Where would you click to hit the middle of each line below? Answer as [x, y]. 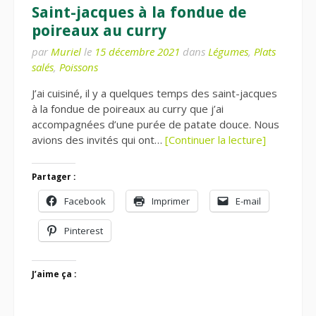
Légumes [228, 51]
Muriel [66, 51]
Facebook [85, 201]
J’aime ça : [54, 274]
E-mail [248, 201]
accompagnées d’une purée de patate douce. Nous [156, 124]
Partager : [54, 177]
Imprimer [171, 201]
